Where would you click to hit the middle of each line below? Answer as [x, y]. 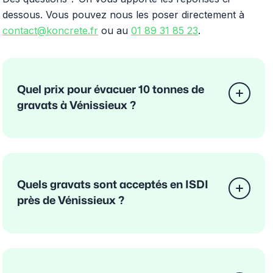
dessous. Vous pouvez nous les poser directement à [123, 14]
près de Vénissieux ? [71, 200]
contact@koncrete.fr [50, 30]
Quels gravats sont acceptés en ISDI [113, 185]
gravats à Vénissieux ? [76, 105]
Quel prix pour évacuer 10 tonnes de [111, 90]
